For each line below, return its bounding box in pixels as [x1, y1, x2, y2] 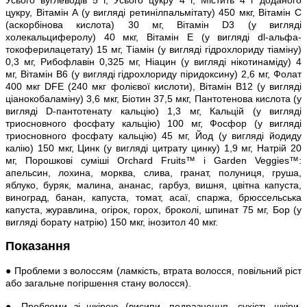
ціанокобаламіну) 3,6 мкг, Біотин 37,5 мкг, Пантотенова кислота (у [5, 93, 302, 104]
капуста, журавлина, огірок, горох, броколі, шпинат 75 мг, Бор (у [5, 204, 302, 215]
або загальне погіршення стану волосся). [5, 277, 191, 288]
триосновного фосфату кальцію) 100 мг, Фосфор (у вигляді [5, 117, 302, 129]
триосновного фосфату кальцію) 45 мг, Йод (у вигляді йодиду [5, 130, 302, 141]
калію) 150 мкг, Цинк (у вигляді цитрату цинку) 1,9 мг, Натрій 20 [5, 142, 302, 153]
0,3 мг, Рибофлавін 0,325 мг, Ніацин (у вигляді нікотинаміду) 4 [5, 56, 302, 67]
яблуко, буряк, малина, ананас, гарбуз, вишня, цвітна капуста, [5, 179, 302, 191]
